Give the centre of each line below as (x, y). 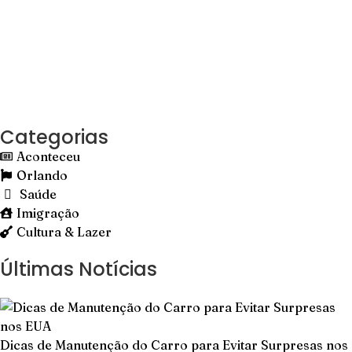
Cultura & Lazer (64, 232)
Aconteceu (48, 157)
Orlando (42, 176)
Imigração (48, 213)
